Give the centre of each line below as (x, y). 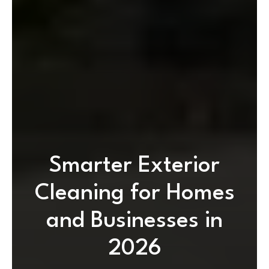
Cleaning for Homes (134, 194)
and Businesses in (134, 221)
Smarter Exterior (134, 166)
